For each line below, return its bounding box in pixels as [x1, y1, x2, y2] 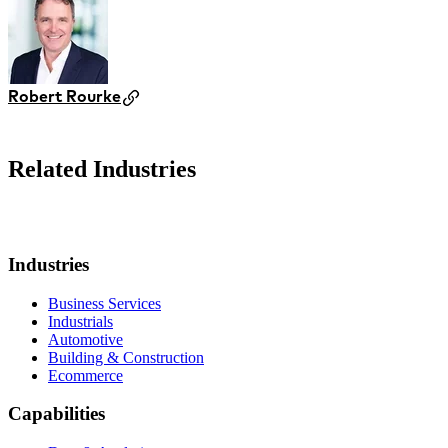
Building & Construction [48, 348, 204, 366]
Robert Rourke [8, 86, 121, 107]
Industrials [48, 312, 113, 330]
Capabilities [8, 403, 105, 425]
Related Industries [8, 156, 196, 183]
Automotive [48, 330, 123, 348]
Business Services [48, 294, 161, 312]
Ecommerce [48, 366, 123, 384]
